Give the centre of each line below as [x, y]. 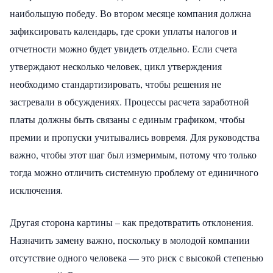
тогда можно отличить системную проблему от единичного [134, 172]
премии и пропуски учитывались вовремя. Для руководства [135, 136]
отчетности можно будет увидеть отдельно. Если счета [123, 48]
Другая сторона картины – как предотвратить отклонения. [132, 222]
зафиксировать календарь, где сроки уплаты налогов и [123, 30]
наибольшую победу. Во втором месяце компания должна [130, 13]
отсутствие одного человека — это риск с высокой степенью [136, 257]
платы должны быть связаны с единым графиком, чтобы [127, 119]
